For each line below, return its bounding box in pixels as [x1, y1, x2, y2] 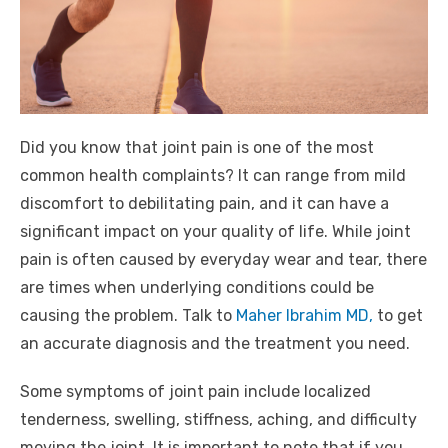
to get [373, 306, 423, 326]
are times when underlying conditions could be [20, 278, 374, 298]
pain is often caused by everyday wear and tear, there [20, 250, 427, 270]
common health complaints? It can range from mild [20, 166, 406, 186]
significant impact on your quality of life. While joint [20, 222, 411, 242]
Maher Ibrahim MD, [236, 306, 373, 326]
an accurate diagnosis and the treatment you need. [20, 334, 410, 354]
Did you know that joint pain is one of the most [20, 138, 374, 158]
